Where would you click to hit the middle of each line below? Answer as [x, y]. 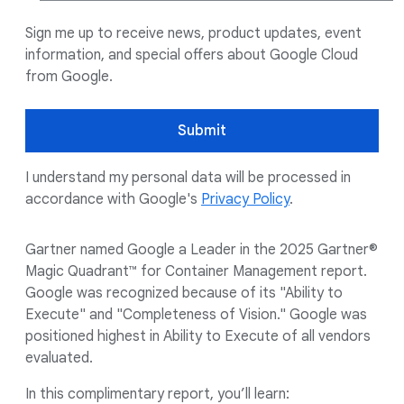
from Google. [69, 77]
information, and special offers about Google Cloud [192, 55]
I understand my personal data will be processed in [188, 178]
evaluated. [59, 358]
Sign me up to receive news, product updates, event [193, 33]
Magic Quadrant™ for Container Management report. [196, 271]
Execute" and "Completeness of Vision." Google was [196, 315]
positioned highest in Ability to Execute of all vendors [198, 336]
